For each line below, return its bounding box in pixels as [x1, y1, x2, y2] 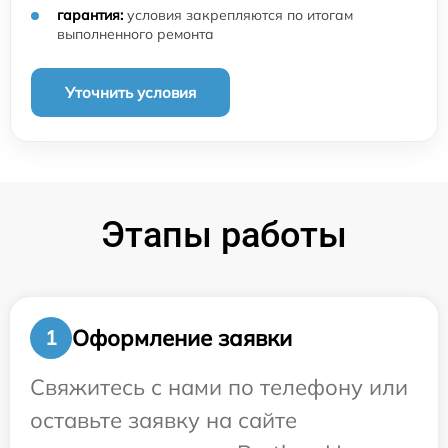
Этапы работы [101, 214, 347, 257]
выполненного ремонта [57, 25, 214, 44]
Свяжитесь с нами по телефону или [30, 373, 408, 402]
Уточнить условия [65, 83, 196, 103]
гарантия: [57, 6, 123, 25]
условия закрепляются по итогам [123, 6, 353, 25]
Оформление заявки [72, 323, 292, 352]
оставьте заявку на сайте [30, 406, 297, 435]
